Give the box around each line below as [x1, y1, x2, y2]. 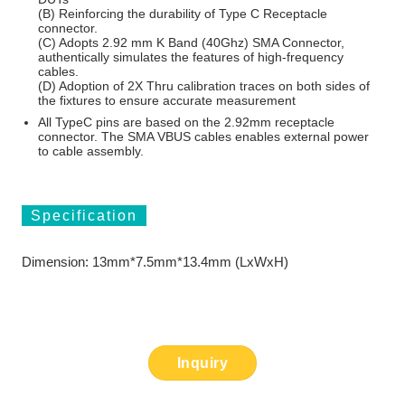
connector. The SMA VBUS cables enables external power [38, 129, 370, 145]
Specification [30, 207, 137, 223]
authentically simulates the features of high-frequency [38, 49, 344, 64]
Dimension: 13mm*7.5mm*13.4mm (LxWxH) [21, 254, 288, 270]
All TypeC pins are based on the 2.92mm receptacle [38, 115, 335, 130]
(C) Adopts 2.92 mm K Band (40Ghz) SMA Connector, [38, 34, 345, 50]
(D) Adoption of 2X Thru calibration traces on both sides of [38, 78, 371, 93]
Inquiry [176, 354, 229, 371]
